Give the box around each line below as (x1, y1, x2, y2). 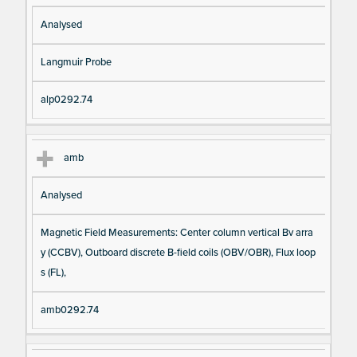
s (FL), (40, 265, 66, 279)
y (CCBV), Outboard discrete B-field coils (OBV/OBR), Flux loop (40, 245, 316, 259)
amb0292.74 (40, 303, 99, 316)
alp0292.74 (40, 93, 92, 107)
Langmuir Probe (40, 56, 112, 69)
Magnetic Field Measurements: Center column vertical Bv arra (40, 226, 313, 239)
